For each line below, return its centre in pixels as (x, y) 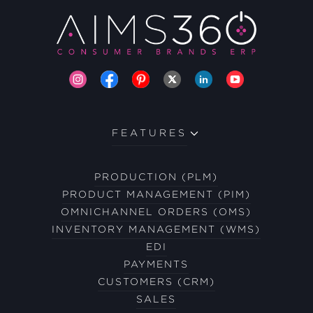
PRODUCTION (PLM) (156, 177)
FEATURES (149, 133)
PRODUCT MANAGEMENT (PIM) (156, 194)
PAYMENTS (156, 264)
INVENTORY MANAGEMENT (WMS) (156, 229)
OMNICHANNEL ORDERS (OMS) (156, 212)
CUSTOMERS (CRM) (156, 282)
